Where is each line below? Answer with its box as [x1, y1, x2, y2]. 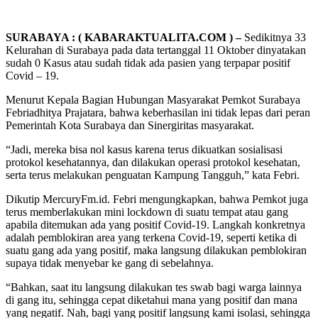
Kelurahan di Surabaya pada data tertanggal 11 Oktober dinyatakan [6, 43, 306, 56]
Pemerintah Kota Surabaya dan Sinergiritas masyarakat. [6, 119, 254, 131]
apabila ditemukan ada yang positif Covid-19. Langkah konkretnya [6, 218, 305, 231]
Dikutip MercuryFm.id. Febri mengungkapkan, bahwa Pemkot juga [6, 192, 308, 205]
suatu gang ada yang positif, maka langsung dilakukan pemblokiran [6, 243, 307, 256]
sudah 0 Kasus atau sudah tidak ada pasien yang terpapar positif [6, 56, 290, 69]
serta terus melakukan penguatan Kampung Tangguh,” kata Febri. [6, 168, 300, 181]
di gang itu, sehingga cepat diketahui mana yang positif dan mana [6, 293, 297, 306]
